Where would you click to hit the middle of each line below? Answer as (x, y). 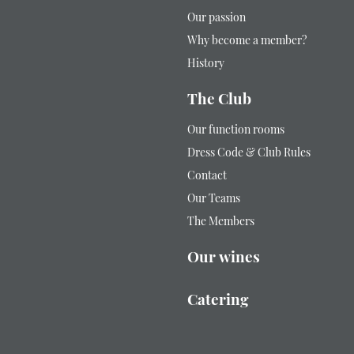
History (205, 65)
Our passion (216, 19)
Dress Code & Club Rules (249, 154)
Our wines (223, 259)
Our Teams (213, 200)
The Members (220, 223)
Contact (207, 177)
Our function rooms (235, 131)
